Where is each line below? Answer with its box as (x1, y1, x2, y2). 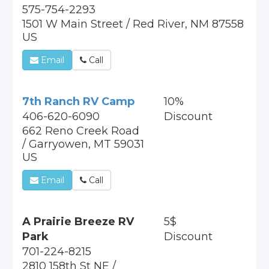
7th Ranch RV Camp (22, 95, 135, 108)
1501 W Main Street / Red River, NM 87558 (22, 17, 244, 31)
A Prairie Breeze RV (22, 215, 134, 228)
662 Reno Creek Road (22, 124, 140, 138)
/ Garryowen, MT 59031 (22, 138, 145, 151)
